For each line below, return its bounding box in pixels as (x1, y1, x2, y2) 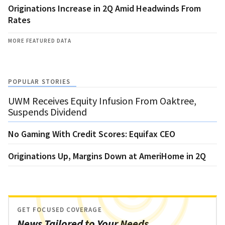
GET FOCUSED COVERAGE (17, 205, 102, 214)
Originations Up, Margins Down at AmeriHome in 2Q (8, 150, 206, 162)
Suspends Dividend (8, 105, 87, 118)
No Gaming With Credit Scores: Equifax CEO (8, 128, 175, 140)
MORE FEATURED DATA (8, 37, 71, 44)
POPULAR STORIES (8, 77, 71, 86)
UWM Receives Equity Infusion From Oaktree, (8, 94, 196, 107)
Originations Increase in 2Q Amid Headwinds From (8, 2, 201, 14)
